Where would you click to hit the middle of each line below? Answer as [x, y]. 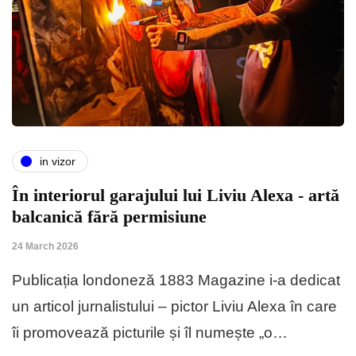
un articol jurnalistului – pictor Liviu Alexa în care [174, 307]
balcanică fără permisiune [109, 217]
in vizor [58, 161]
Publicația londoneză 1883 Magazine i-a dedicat [176, 281]
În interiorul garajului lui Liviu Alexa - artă [176, 195]
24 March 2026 [45, 247]
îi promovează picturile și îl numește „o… [150, 333]
